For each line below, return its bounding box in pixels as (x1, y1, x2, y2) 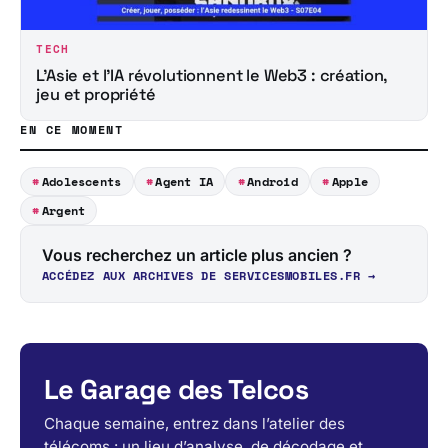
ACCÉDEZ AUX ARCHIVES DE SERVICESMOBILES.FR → (41, 267, 376, 285)
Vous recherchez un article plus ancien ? (41, 245, 352, 266)
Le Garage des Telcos (44, 371, 309, 407)
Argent (41, 202, 86, 220)
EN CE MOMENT (20, 120, 124, 138)
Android (247, 172, 298, 190)
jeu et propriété (36, 83, 156, 105)
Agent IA (155, 172, 214, 190)
